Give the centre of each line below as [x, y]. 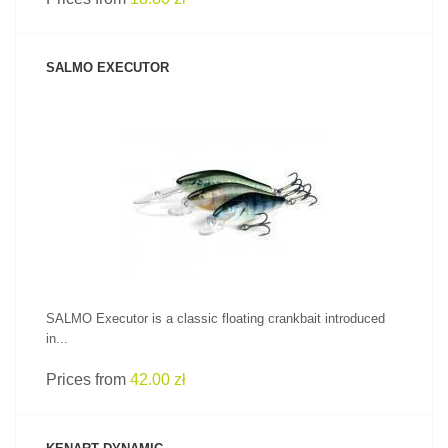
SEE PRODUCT [224, 170]
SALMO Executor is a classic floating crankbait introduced [215, 318]
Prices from [88, 379]
